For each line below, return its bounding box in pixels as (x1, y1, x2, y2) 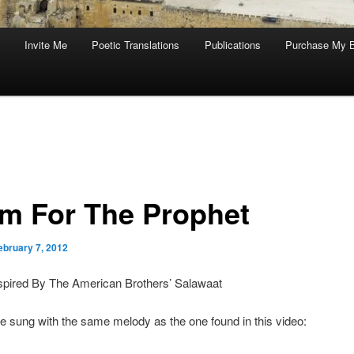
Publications (204, 37, 261, 53)
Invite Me (24, 37, 67, 53)
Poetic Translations (92, 37, 180, 53)
